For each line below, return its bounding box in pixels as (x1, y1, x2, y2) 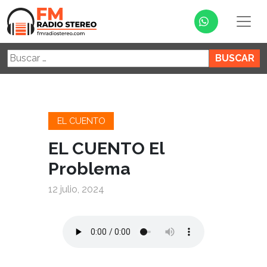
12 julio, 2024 (48, 184, 105, 195)
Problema (48, 159, 131, 179)
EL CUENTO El (48, 138, 164, 159)
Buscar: (7, 49, 39, 61)
